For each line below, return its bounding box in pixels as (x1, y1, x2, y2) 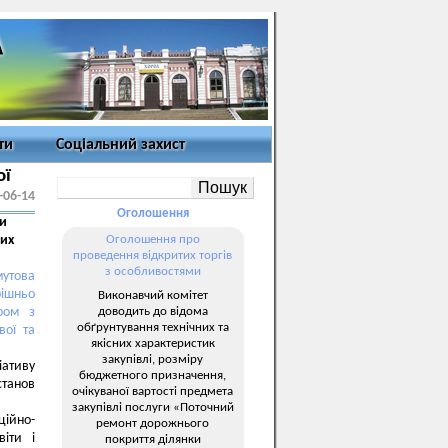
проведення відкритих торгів (73, 249, 232, 262)
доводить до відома (97, 304, 208, 318)
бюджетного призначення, (79, 368, 226, 382)
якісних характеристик (90, 336, 215, 350)
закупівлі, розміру (102, 352, 203, 366)
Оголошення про (105, 233, 200, 246)
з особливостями (104, 265, 201, 278)
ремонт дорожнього (96, 416, 209, 430)
